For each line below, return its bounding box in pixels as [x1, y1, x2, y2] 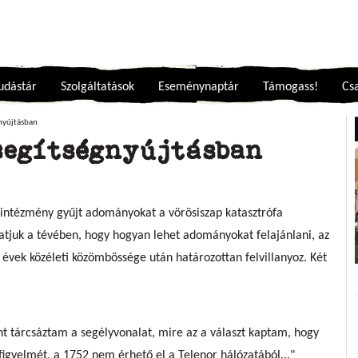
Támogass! [263, 81, 318, 93]
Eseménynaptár [158, 81, 239, 93]
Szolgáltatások [61, 81, 134, 93]
